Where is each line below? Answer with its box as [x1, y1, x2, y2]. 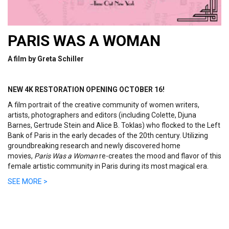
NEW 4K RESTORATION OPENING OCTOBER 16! [8, 85, 165, 94]
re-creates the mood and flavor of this [98, 152, 221, 161]
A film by [8, 55, 37, 63]
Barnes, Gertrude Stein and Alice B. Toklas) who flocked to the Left [8, 121, 220, 130]
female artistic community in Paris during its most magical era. [8, 162, 209, 171]
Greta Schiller [37, 55, 84, 63]
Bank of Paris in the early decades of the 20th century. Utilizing [8, 131, 208, 140]
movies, [8, 152, 34, 161]
